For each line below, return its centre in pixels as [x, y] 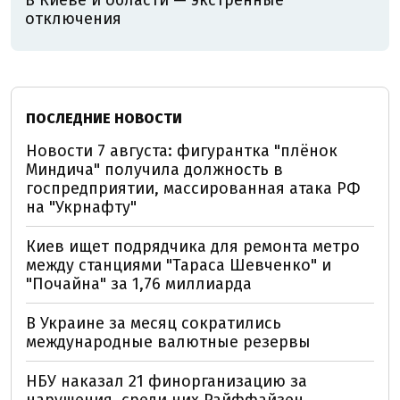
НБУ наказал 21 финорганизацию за [167, 381]
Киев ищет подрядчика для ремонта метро [193, 246]
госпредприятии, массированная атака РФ [193, 188]
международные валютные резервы [168, 342]
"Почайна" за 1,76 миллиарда [139, 283]
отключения [73, 18]
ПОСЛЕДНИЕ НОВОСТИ [104, 118]
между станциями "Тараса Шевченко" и [179, 265]
